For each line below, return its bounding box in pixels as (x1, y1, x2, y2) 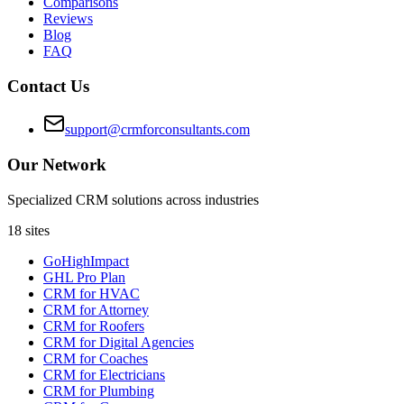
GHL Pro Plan (43, 269, 125, 285)
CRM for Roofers (43, 317, 144, 334)
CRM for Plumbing (43, 382, 154, 399)
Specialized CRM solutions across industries (7, 191, 259, 207)
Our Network (7, 155, 106, 175)
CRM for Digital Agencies (43, 334, 194, 350)
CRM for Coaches (43, 350, 148, 366)
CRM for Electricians (43, 366, 165, 382)
